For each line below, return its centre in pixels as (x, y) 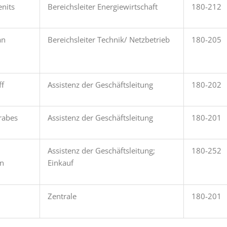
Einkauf (61, 162)
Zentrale (62, 196)
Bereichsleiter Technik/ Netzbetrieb (109, 39)
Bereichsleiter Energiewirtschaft (103, 6)
